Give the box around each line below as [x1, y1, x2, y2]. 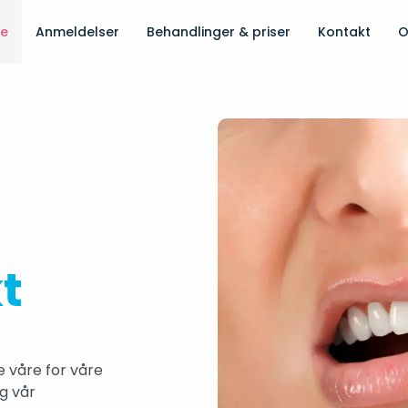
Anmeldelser [35, 23, 119, 41]
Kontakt [317, 23, 371, 41]
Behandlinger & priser [146, 23, 291, 41]
